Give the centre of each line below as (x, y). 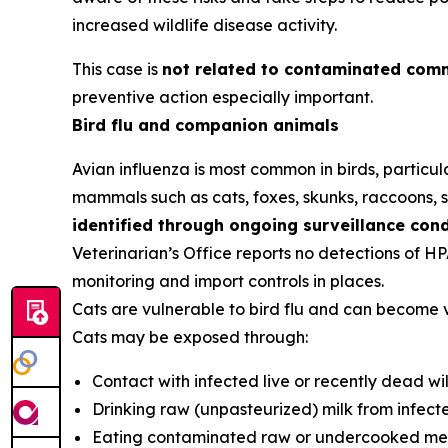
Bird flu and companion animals (205, 125)
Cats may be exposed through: (190, 337)
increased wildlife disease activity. (204, 25)
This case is (117, 69)
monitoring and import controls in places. (228, 281)
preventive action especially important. (222, 97)
